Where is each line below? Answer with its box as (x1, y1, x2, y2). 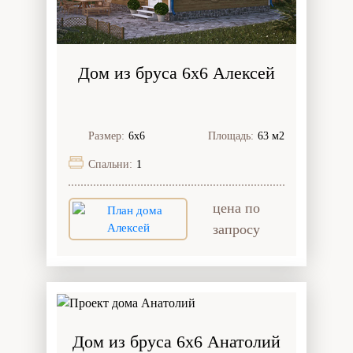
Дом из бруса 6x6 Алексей (78, 63, 275, 84)
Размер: (88, 130, 124, 143)
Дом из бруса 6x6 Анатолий (72, 331, 281, 351)
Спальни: (88, 158, 132, 171)
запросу (212, 221, 260, 238)
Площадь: (208, 130, 254, 143)
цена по (212, 200, 260, 217)
